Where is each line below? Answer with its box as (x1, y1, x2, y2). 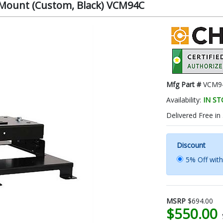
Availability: (166, 95, 203, 105)
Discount (177, 140, 206, 150)
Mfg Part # (166, 79, 203, 89)
